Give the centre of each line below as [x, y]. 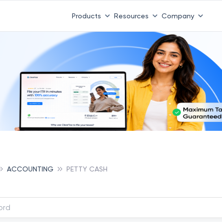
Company [178, 16]
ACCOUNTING [30, 169]
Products [86, 16]
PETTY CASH [87, 169]
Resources [131, 16]
